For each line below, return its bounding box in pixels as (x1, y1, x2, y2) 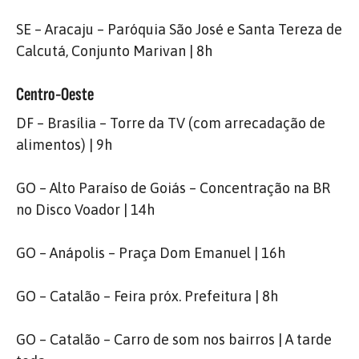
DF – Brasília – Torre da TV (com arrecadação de (16, 115, 325, 131)
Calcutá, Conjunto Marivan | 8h (16, 42, 212, 59)
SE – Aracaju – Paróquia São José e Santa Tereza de (16, 21, 342, 38)
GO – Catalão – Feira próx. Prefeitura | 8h (16, 288, 278, 305)
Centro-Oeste (16, 83, 94, 106)
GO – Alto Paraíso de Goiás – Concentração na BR (16, 179, 330, 196)
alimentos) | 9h (16, 136, 112, 153)
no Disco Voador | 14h (16, 201, 155, 218)
